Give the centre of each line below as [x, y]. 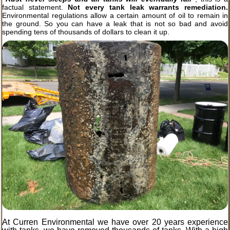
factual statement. [35, 7]
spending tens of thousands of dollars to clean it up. [86, 32]
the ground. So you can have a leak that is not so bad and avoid [115, 24]
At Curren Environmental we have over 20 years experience [115, 222]
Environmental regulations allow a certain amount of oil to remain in [115, 16]
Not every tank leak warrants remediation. [148, 7]
